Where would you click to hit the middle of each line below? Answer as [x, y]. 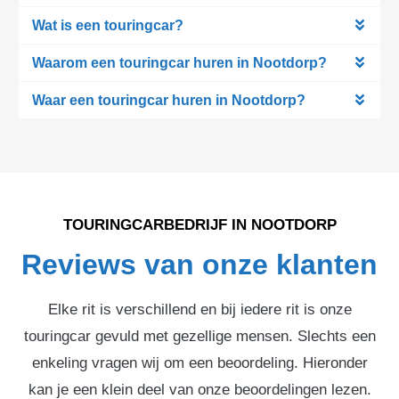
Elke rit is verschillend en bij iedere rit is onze [199, 309]
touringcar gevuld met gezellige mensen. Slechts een [199, 336]
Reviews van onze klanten [199, 264]
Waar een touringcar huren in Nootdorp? [169, 100]
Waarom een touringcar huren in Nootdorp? [179, 62]
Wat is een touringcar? [108, 25]
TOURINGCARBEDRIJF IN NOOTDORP [199, 224]
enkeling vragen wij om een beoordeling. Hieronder [199, 362]
